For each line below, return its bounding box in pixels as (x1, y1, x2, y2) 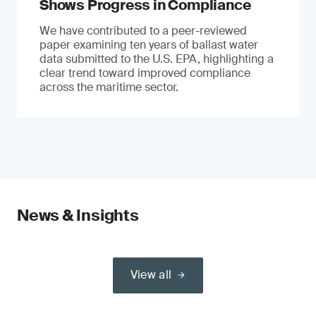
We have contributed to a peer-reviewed (39, 23, 247, 38)
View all (130, 267, 172, 282)
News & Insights (17, 205, 139, 226)
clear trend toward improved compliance (39, 66, 250, 80)
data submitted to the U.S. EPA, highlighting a (39, 51, 274, 66)
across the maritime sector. (39, 80, 178, 95)
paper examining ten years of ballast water (39, 37, 258, 52)
